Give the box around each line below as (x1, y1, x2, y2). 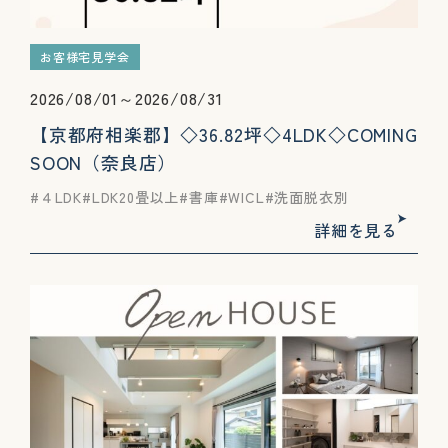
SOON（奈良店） (30, 149, 177, 175)
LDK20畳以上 (91, 187, 180, 207)
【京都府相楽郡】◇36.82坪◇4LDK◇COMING (30, 121, 418, 147)
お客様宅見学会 (40, 48, 130, 65)
